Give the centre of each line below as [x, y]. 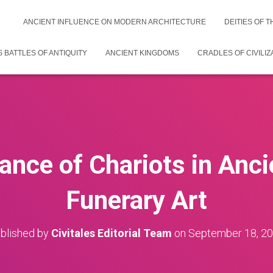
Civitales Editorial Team [112, 233]
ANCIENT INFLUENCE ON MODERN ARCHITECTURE [115, 22]
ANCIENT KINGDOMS [142, 53]
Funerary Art [136, 200]
